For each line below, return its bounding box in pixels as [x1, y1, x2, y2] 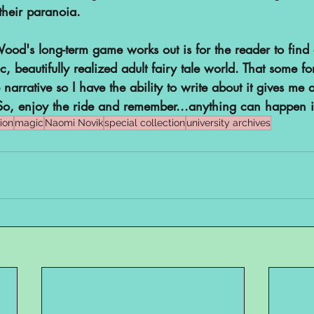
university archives [186, 117, 271, 128]
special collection [104, 117, 185, 128]
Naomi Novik [45, 117, 103, 128]
